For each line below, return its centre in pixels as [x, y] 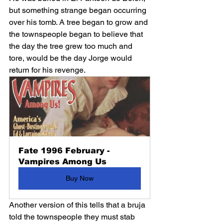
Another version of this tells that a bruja [78, 205]
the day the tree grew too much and [72, 46]
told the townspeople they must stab [73, 217]
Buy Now [80, 178]
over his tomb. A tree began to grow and [79, 22]
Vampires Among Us [62, 162]
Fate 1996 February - [65, 151]
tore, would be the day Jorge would [71, 58]
